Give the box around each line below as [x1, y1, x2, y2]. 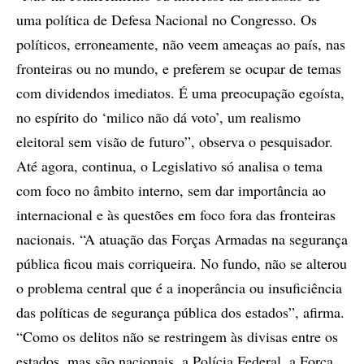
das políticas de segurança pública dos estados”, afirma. [16, 302, 344, 323]
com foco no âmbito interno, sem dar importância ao [16, 180, 326, 201]
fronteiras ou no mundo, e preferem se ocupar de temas [16, 58, 341, 79]
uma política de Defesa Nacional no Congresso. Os [16, 10, 317, 30]
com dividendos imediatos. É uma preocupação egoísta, [16, 83, 344, 103]
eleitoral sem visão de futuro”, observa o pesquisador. [16, 132, 333, 152]
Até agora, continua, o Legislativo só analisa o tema [16, 156, 323, 176]
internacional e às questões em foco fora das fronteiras [16, 205, 336, 225]
